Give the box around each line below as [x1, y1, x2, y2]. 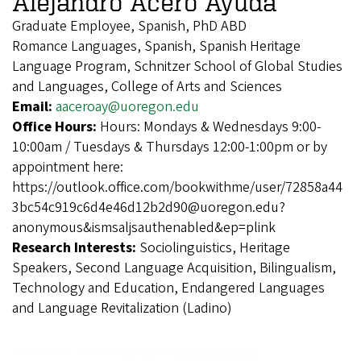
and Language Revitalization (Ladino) [12, 298, 232, 319]
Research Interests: [12, 238, 139, 259]
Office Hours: [12, 117, 100, 138]
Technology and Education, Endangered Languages [12, 278, 325, 299]
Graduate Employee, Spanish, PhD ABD [12, 16, 247, 37]
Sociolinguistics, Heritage [139, 238, 290, 259]
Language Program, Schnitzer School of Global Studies [12, 56, 342, 77]
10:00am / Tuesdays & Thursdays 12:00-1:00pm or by [12, 137, 327, 158]
